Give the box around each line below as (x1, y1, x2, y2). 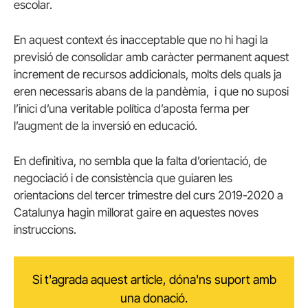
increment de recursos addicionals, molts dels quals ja (14, 67, 282, 81)
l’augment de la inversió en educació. (14, 118, 197, 133)
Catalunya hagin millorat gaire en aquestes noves (14, 206, 258, 220)
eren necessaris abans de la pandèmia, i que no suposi (14, 84, 289, 98)
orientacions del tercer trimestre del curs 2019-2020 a (14, 188, 283, 203)
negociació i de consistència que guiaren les (14, 171, 232, 186)
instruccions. (14, 223, 76, 237)
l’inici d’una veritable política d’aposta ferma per (14, 101, 250, 115)
